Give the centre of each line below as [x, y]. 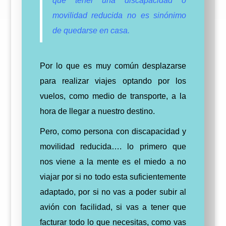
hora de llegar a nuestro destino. [97, 111]
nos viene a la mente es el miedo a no [113, 162]
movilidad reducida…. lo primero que [113, 147]
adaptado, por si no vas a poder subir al [113, 192]
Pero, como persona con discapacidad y [113, 131]
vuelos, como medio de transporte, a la [113, 96]
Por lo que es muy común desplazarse [113, 66]
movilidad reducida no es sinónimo [119, 15]
